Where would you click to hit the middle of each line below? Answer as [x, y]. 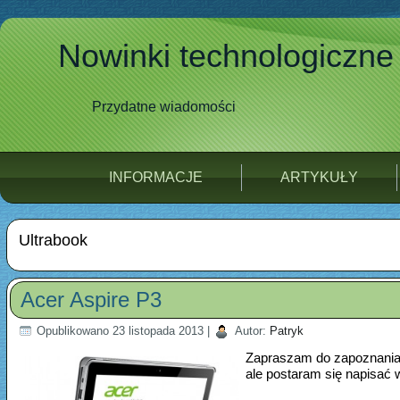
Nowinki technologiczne [225, 56]
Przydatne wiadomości [163, 107]
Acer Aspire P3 [91, 300]
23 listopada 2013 [158, 331]
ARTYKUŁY [319, 177]
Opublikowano [73, 331]
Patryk [287, 331]
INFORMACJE [156, 177]
